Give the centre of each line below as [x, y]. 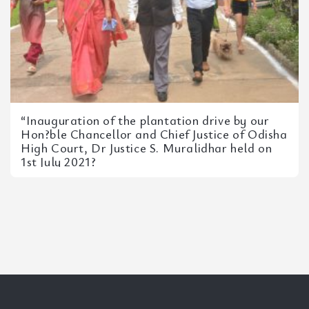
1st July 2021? [59, 161]
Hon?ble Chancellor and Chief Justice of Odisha [154, 134]
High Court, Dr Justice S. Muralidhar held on [147, 148]
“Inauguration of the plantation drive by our [145, 120]
